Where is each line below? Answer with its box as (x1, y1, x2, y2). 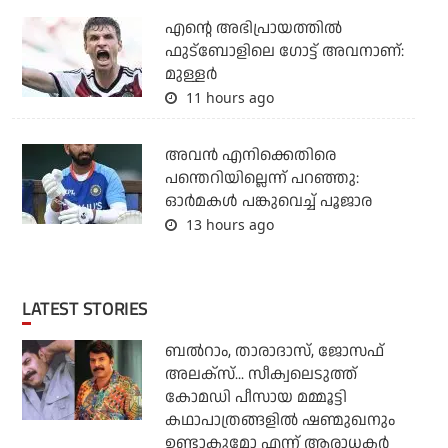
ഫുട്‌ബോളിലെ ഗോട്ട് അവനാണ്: (164, 40, 404, 64)
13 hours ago (181, 215, 274, 235)
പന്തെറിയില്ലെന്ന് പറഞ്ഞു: (164, 167, 359, 191)
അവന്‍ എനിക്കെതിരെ (164, 144, 336, 168)
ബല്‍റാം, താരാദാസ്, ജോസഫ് (164, 340, 384, 364)
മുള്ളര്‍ (164, 63, 217, 87)
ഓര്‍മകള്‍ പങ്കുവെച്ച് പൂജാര (164, 190, 372, 214)
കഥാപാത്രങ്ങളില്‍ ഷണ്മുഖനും (164, 409, 395, 433)
